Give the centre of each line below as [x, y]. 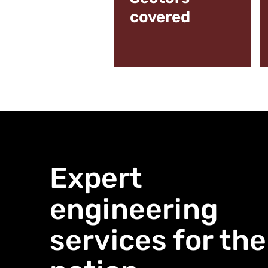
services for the [158, 240]
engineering [134, 209]
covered [160, 17]
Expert [96, 178]
